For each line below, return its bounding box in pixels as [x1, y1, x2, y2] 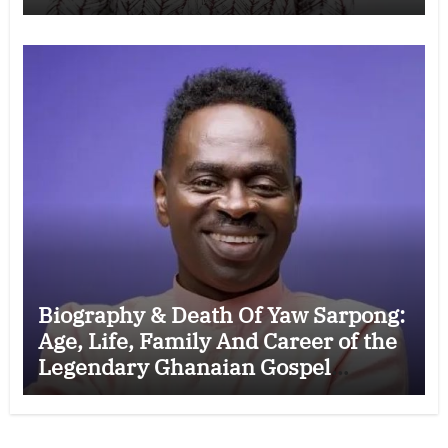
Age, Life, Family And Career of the [37, 325, 397, 355]
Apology [37, 23, 121, 53]
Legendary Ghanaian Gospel [37, 351, 331, 381]
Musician [37, 377, 133, 407]
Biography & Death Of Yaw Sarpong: [37, 299, 405, 329]
